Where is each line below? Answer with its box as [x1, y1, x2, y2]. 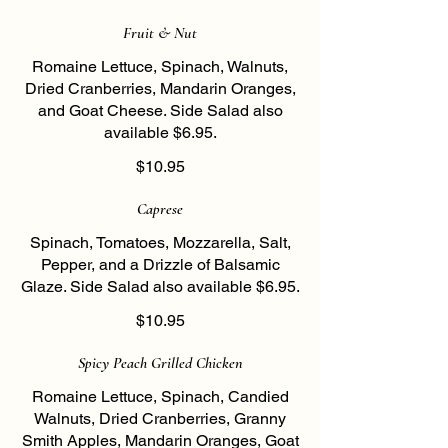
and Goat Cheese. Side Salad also [37, 101, 283, 120]
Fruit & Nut [123, 23, 197, 43]
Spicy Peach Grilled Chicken [77, 353, 243, 373]
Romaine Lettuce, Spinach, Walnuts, [32, 57, 288, 76]
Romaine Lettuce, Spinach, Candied [31, 387, 289, 406]
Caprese [137, 199, 183, 219]
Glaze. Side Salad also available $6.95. [20, 277, 300, 296]
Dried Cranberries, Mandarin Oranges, [24, 79, 296, 98]
